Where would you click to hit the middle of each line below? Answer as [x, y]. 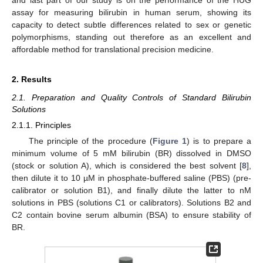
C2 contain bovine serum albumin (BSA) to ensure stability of [131, 215]
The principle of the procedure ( [90, 141]
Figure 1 [170, 141]
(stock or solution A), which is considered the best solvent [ [127, 166]
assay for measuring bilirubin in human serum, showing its [131, 12]
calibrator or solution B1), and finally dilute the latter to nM [131, 190]
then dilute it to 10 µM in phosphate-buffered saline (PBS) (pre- [131, 178]
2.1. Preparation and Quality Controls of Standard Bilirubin [131, 97]
